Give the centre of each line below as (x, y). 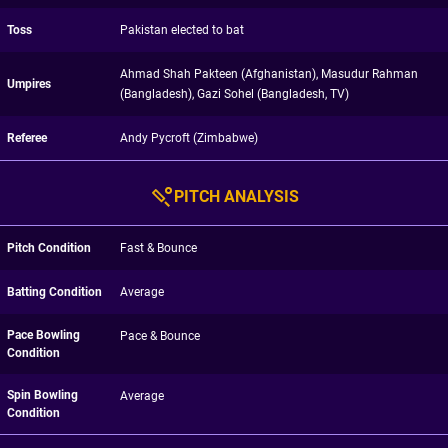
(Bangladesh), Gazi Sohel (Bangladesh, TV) (234, 94)
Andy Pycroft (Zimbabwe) (188, 138)
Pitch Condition (49, 248)
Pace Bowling (43, 335)
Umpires (29, 84)
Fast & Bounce (158, 248)
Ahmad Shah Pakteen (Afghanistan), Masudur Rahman (268, 74)
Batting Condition (54, 292)
